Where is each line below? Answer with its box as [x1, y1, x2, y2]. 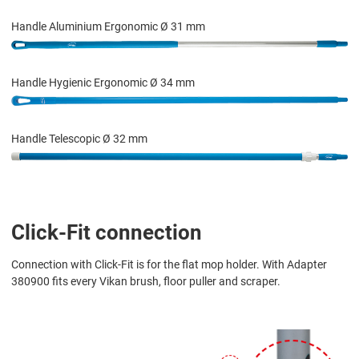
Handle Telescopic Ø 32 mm [11, 132, 147, 146]
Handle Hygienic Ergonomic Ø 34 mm [11, 76, 195, 90]
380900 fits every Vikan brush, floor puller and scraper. [11, 275, 280, 288]
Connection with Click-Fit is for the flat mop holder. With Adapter [11, 258, 327, 272]
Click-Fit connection [11, 220, 202, 245]
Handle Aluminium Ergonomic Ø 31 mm [11, 20, 205, 34]
